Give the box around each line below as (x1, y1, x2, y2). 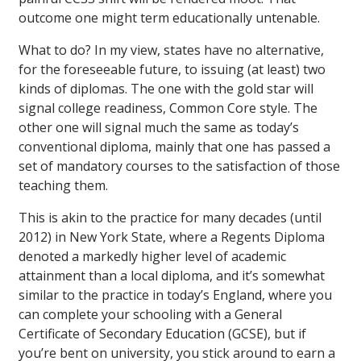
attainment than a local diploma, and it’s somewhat (19, 267, 325, 285)
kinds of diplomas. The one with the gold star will (19, 80, 313, 98)
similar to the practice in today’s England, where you (19, 286, 332, 305)
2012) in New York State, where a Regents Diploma (19, 228, 325, 247)
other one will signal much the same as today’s (19, 118, 299, 137)
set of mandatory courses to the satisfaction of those (19, 157, 340, 176)
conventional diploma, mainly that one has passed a (19, 138, 330, 156)
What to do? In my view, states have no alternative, (19, 41, 324, 60)
